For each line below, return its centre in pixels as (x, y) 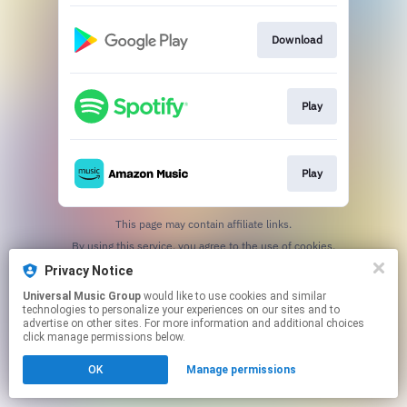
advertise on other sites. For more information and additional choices (194, 323)
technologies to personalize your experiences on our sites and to (181, 310)
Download (297, 39)
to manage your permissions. (228, 259)
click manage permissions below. (104, 337)
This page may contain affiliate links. (203, 223)
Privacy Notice (89, 271)
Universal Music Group (82, 296)
